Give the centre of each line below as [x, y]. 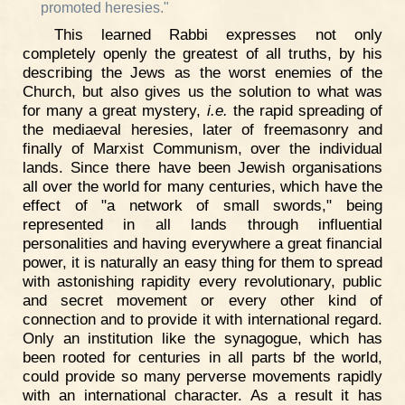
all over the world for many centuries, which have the [202, 186]
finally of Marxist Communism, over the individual [202, 148]
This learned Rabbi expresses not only [218, 34]
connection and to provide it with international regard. [202, 319]
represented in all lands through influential [202, 224]
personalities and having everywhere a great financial [202, 243]
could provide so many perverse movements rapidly [202, 376]
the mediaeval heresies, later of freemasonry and [202, 129]
